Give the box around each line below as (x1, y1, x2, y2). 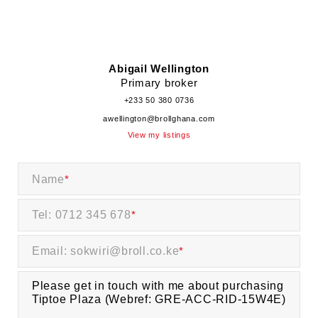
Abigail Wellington (109, 62, 209, 75)
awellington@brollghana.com (103, 114, 215, 123)
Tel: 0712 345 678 (31, 208, 131, 221)
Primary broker (120, 76, 198, 89)
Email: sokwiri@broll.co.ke (31, 244, 180, 258)
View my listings (127, 130, 191, 139)
